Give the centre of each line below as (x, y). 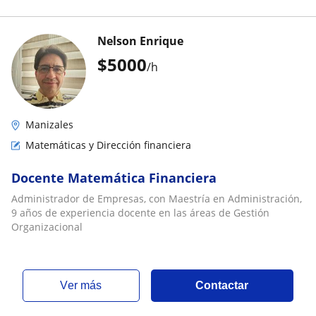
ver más (85, 285)
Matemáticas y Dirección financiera (108, 145)
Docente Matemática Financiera (114, 177)
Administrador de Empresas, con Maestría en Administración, (157, 198)
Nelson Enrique (140, 41)
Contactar (222, 285)
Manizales (49, 124)
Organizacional (47, 226)
